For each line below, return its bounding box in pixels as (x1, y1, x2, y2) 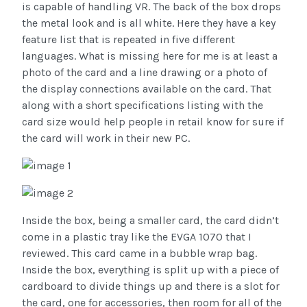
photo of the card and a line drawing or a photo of (22, 66, 267, 79)
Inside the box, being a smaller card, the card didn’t (22, 214, 279, 228)
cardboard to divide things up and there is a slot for (22, 280, 280, 293)
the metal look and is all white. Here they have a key (22, 16, 275, 30)
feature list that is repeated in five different (22, 33, 235, 47)
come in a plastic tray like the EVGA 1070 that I (22, 230, 251, 244)
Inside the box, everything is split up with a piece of (22, 263, 279, 277)
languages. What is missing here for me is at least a (22, 49, 278, 63)
